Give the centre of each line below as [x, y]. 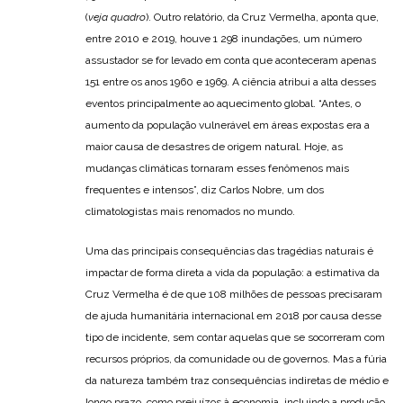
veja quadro [117, 17]
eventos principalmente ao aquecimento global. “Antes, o [223, 103]
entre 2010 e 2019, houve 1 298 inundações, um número [224, 39]
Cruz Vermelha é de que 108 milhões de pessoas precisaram [234, 294]
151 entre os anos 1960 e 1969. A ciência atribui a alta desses [231, 82]
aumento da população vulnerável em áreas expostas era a [228, 125]
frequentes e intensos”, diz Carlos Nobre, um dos [205, 190]
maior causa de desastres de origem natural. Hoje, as [214, 147]
